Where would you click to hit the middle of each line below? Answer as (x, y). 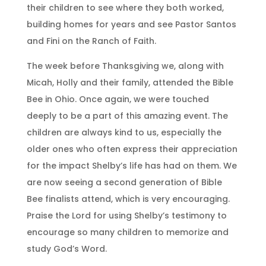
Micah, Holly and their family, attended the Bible (130, 82)
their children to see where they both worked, (125, 7)
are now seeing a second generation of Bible (124, 182)
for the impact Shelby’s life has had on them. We (132, 165)
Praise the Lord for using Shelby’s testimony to (126, 215)
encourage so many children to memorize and (127, 232)
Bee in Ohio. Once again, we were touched (118, 99)
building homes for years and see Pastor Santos (131, 24)
